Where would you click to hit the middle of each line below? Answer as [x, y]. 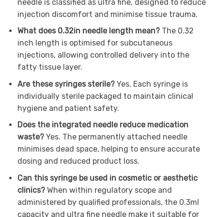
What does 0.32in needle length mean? [89, 31]
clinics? [32, 190]
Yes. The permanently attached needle [116, 137]
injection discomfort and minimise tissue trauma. [107, 14]
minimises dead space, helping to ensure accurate [108, 149]
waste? [31, 137]
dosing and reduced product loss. [78, 161]
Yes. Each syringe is [152, 84]
